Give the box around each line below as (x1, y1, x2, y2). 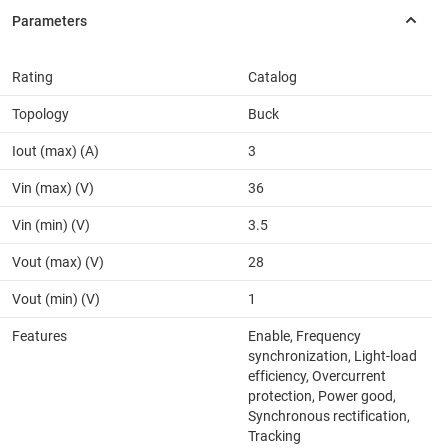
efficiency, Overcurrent (248, 367, 386, 384)
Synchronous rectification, (248, 407, 410, 424)
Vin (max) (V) (12, 179, 94, 196)
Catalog (248, 68, 297, 85)
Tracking (248, 427, 301, 444)
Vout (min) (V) (12, 290, 100, 307)
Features (12, 327, 67, 344)
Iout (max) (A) (12, 142, 99, 159)
